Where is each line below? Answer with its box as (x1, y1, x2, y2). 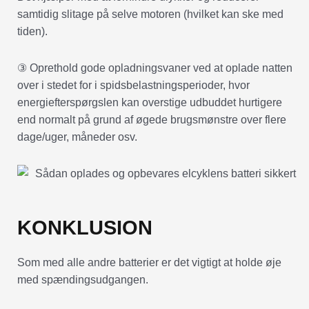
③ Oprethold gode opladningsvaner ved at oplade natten (17, 61, 292, 74)
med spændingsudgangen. (17, 273, 148, 286)
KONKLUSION (17, 216, 152, 239)
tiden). (17, 25, 48, 37)
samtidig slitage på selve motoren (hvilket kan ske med (17, 8, 283, 20)
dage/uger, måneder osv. (17, 130, 137, 143)
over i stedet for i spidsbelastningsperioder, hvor (17, 79, 250, 91)
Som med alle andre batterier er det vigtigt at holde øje (17, 256, 281, 268)
